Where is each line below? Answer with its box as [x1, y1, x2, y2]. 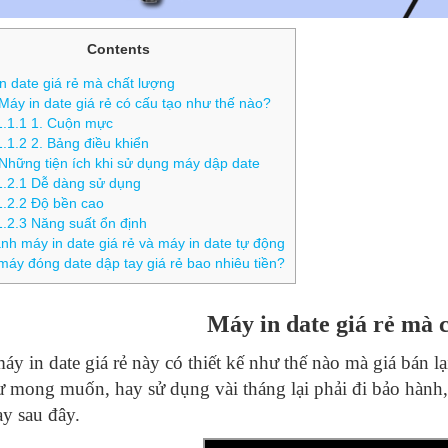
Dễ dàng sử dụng [27, 175, 142, 192]
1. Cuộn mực [27, 115, 114, 132]
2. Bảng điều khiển [27, 135, 150, 152]
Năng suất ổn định [27, 215, 148, 232]
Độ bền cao [27, 195, 105, 212]
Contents [87, 40, 150, 57]
